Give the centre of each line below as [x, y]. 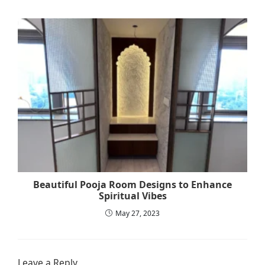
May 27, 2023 [138, 213]
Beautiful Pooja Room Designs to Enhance [132, 184]
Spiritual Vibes [132, 195]
